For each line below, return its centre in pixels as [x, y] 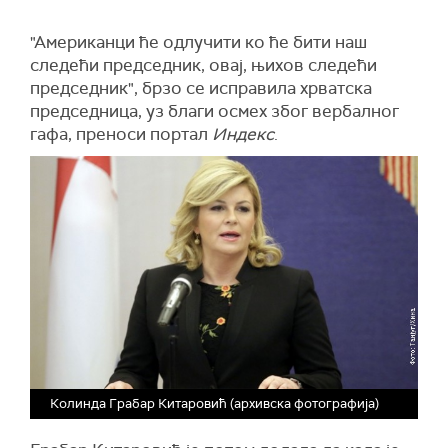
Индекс [243, 134]
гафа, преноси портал [121, 134]
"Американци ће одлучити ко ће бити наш [198, 42]
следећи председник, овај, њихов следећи [203, 65]
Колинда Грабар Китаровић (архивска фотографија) [214, 403]
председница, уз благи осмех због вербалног [214, 111]
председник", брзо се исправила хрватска [201, 88]
